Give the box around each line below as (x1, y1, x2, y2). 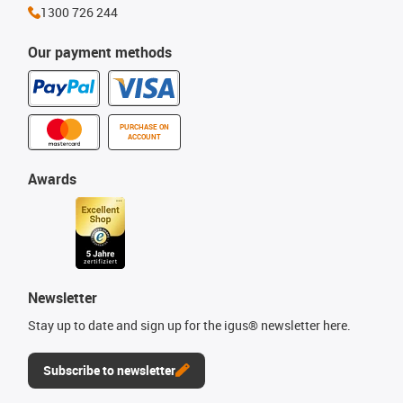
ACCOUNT (128, 131, 161, 141)
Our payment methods (28, 41, 172, 62)
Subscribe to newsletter (43, 361, 175, 379)
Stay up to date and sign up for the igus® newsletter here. (28, 316, 351, 334)
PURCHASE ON (120, 121, 169, 131)
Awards (28, 168, 76, 189)
